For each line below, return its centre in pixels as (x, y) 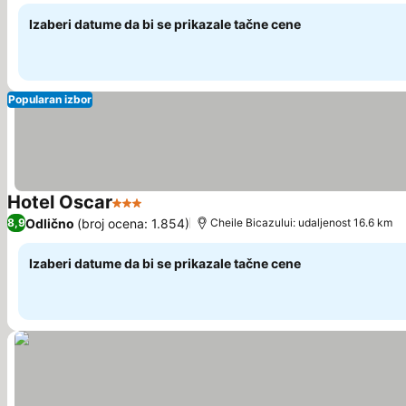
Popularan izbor (50, 99)
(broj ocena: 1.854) (133, 223)
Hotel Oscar (60, 202)
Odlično (50, 223)
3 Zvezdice (150, 212)
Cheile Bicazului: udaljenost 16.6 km (301, 222)
